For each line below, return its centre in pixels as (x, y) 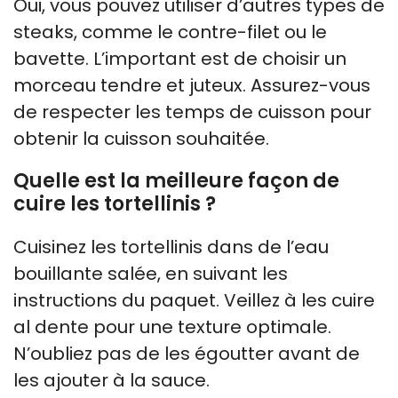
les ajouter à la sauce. (111, 380)
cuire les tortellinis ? (115, 203)
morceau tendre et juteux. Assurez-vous (192, 85)
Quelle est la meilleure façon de (176, 180)
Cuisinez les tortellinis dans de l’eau (171, 247)
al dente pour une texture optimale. (172, 326)
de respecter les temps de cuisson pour (192, 111)
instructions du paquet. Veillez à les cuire (194, 300)
